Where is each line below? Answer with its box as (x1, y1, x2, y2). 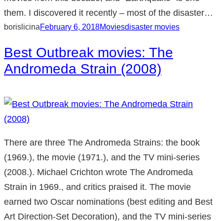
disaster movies (125, 23, 180, 32)
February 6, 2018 (40, 23, 100, 32)
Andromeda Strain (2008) (4, 61, 161, 77)
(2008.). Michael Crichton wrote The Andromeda (4, 167, 193, 178)
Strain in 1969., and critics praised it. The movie (4, 182, 191, 192)
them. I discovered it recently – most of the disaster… (4, 8, 213, 18)
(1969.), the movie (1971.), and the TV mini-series (4, 152, 200, 163)
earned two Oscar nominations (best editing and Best (4, 197, 213, 207)
